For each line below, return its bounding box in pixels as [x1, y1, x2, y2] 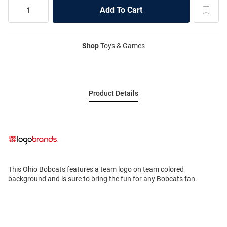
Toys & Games [99, 42, 145, 50]
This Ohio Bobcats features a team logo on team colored [8, 165, 184, 174]
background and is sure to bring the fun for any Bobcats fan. [8, 175, 197, 183]
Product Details [89, 89, 138, 98]
